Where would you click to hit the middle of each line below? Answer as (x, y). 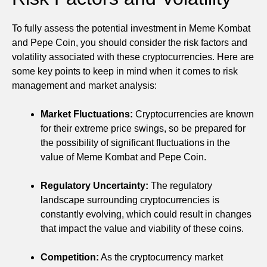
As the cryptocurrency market (161, 257)
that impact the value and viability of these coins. (142, 228)
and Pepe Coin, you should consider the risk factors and (130, 42)
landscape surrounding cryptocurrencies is (130, 200)
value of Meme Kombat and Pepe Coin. (123, 157)
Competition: (70, 257)
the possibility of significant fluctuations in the (135, 142)
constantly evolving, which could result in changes (146, 214)
